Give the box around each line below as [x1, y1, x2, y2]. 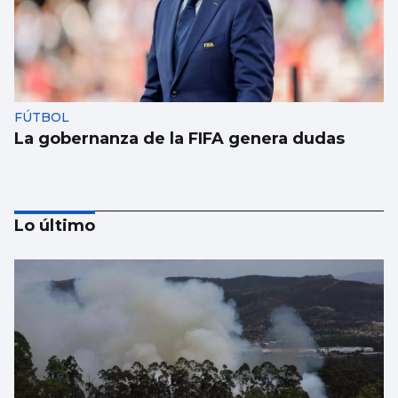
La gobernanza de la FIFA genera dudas [14, 129, 345, 149]
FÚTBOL [14, 109, 69, 126]
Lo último [14, 216, 95, 236]
